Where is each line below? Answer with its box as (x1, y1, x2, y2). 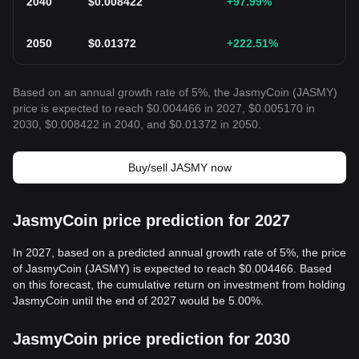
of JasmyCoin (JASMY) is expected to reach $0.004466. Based (13, 262, 332, 275)
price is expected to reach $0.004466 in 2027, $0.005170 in (13, 102, 315, 115)
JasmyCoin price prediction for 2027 (13, 212, 290, 229)
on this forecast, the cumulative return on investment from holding (13, 278, 345, 291)
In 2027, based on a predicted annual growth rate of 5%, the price (13, 246, 346, 259)
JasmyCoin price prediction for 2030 (13, 330, 290, 348)
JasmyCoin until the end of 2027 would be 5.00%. (13, 294, 264, 307)
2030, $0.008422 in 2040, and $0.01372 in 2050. (13, 118, 261, 131)
